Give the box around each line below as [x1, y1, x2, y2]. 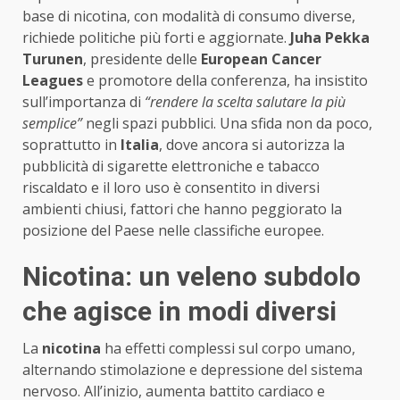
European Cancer [201, 48, 321, 69]
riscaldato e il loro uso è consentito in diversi [22, 177, 320, 197]
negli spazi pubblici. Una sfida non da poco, [82, 112, 372, 133]
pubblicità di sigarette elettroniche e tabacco [22, 155, 320, 176]
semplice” [22, 112, 82, 133]
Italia [121, 134, 159, 154]
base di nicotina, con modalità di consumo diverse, [22, 5, 355, 26]
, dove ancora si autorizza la [159, 134, 345, 154]
